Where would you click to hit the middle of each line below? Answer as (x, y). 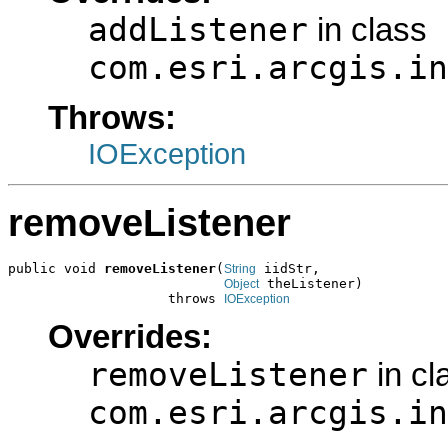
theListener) (311, 283)
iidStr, (288, 268)
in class (367, 29)
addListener (198, 29)
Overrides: (130, 336)
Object (241, 283)
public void (56, 268)
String (240, 268)
